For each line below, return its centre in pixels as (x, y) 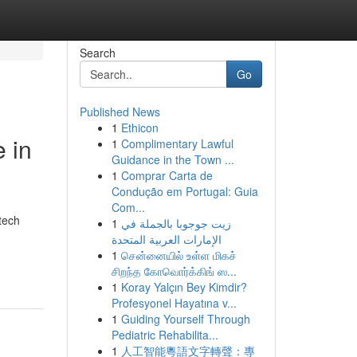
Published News (120, 112)
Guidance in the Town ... (173, 159)
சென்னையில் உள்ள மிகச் (178, 255)
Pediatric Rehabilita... (165, 335)
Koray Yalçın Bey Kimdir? (184, 287)
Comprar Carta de (167, 175)
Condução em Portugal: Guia (184, 191)
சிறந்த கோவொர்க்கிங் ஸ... (174, 271)
